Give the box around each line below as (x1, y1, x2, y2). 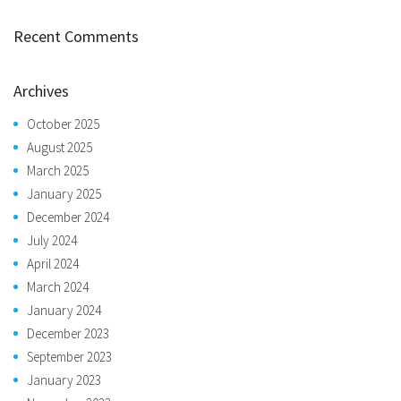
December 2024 (27, 208, 109, 226)
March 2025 (27, 161, 89, 179)
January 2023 (27, 371, 101, 388)
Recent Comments (13, 25, 139, 47)
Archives (13, 80, 69, 101)
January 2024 (27, 301, 101, 319)
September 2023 (27, 347, 112, 365)
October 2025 (27, 115, 99, 132)
